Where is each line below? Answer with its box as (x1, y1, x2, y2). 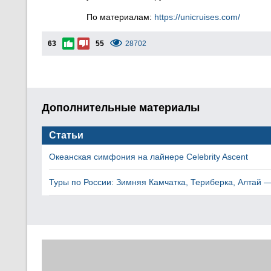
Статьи (49, 130, 83, 140)
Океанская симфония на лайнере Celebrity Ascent (49, 152, 248, 162)
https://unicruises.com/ (154, 12, 240, 22)
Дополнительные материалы (42, 102, 200, 114)
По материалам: (87, 12, 154, 22)
